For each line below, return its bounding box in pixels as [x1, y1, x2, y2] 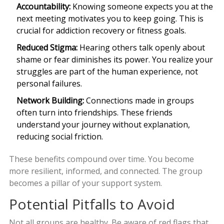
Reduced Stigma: [16, 42, 77, 53]
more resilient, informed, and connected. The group [8, 165, 202, 177]
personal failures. [16, 78, 82, 89]
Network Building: [16, 95, 84, 106]
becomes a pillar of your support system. [8, 177, 162, 189]
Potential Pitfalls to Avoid [8, 194, 175, 214]
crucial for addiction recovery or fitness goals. [16, 25, 186, 36]
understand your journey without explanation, [16, 119, 190, 130]
